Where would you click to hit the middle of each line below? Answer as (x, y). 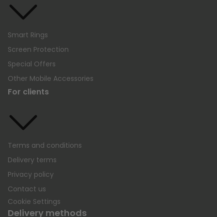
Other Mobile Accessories (51, 78)
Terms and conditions (45, 145)
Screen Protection (38, 49)
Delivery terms (32, 160)
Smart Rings (28, 35)
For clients (28, 92)
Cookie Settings (34, 201)
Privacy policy (31, 174)
